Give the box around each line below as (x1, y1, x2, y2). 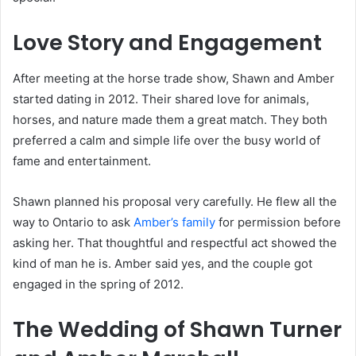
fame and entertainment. (13, 153, 151, 168)
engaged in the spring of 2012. (13, 276, 184, 292)
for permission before (215, 214, 341, 230)
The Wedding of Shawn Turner (13, 314, 342, 344)
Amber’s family (133, 214, 215, 230)
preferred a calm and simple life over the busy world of (13, 132, 320, 148)
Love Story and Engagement (13, 28, 322, 58)
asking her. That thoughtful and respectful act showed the (13, 234, 337, 250)
